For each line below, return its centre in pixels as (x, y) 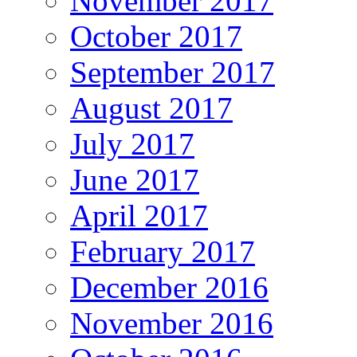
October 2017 (156, 36)
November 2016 (172, 323)
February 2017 (163, 251)
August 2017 (151, 108)
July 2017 (132, 143)
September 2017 (173, 72)
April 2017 (139, 215)
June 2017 (135, 179)
